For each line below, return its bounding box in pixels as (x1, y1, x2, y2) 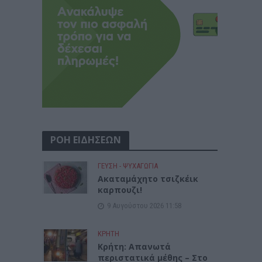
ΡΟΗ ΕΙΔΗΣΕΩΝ (50, 133, 122, 146)
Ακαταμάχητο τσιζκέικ (98, 173, 199, 184)
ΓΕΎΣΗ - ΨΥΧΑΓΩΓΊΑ (98, 161, 158, 170)
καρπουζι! (98, 184, 143, 195)
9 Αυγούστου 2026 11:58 (107, 201, 182, 210)
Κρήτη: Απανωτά (98, 240, 171, 252)
